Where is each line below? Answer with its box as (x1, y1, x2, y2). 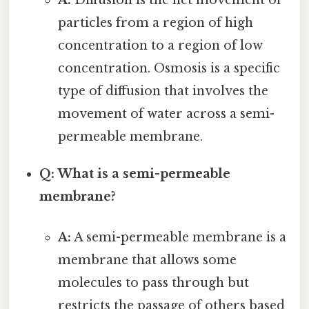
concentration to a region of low (57, 38, 263, 54)
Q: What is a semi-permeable (39, 166, 231, 182)
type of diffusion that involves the (57, 83, 268, 99)
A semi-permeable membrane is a (70, 230, 286, 246)
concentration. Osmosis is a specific (57, 61, 280, 77)
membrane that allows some (57, 252, 237, 268)
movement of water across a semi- (57, 106, 275, 122)
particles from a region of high (57, 15, 253, 31)
